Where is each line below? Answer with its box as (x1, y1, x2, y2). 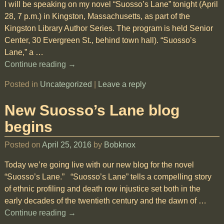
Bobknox (103, 140, 135, 149)
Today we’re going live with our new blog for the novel (4, 160, 194, 169)
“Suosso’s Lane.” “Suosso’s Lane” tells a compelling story (4, 172, 211, 181)
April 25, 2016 (41, 140, 91, 149)
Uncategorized (39, 80, 92, 88)
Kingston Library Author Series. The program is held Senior (4, 24, 213, 32)
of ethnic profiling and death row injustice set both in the (4, 184, 200, 193)
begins (4, 118, 52, 135)
